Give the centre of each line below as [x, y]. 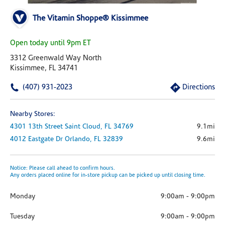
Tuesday [22, 217]
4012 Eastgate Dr [36, 139]
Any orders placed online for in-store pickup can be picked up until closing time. [108, 176]
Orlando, [79, 139]
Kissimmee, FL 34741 [44, 69]
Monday [23, 197]
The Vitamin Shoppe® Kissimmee [90, 19]
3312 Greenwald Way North [56, 59]
